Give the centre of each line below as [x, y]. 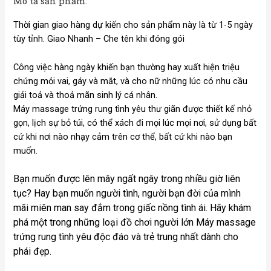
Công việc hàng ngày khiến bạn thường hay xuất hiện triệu [127, 67]
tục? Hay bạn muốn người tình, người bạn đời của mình [127, 194]
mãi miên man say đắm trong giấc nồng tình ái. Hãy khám [132, 208]
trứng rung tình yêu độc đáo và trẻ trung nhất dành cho [126, 237]
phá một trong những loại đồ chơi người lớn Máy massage [135, 223]
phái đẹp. [33, 252]
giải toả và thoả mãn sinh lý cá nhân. [86, 95]
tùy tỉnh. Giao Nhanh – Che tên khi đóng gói [99, 39]
